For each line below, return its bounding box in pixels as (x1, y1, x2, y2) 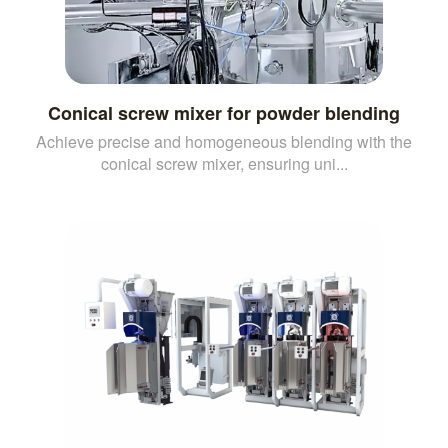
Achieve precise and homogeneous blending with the (36, 129, 412, 153)
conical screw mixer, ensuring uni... (100, 151, 348, 175)
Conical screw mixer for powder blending (48, 99, 400, 126)
